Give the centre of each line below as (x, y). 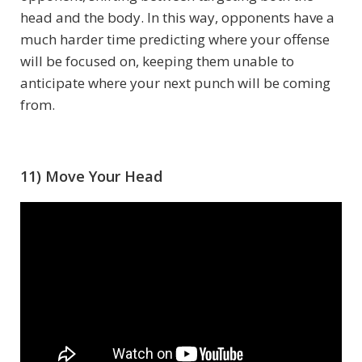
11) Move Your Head (92, 176)
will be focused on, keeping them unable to (157, 61)
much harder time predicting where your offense (175, 39)
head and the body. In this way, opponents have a (177, 17)
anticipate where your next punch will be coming (175, 82)
